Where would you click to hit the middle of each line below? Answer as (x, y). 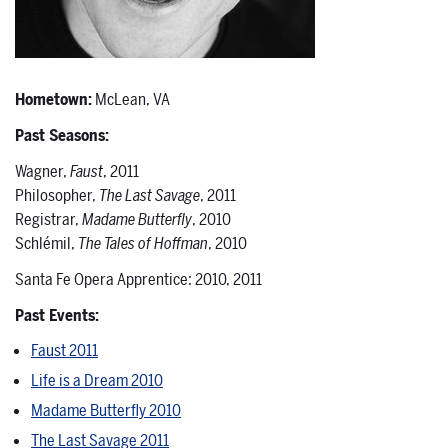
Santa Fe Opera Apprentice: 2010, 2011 (138, 280)
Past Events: (57, 316)
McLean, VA (131, 100)
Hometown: (53, 100)
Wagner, (42, 172)
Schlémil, (46, 244)
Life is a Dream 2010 (97, 381)
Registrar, (48, 220)
